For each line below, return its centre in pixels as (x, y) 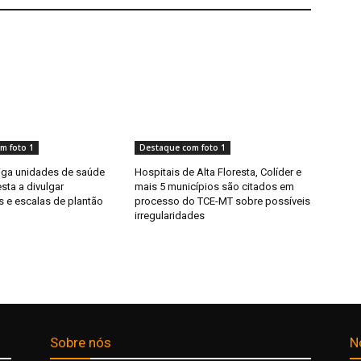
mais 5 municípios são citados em (215, 187)
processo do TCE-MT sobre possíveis (223, 201)
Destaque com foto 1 (183, 148)
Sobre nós (81, 343)
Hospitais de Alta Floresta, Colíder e (218, 172)
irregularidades (170, 216)
